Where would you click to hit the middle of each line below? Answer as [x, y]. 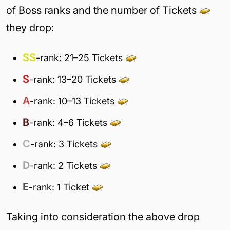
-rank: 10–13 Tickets [73, 101]
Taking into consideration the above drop [103, 216]
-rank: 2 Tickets [65, 165]
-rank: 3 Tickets [65, 144]
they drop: [30, 27]
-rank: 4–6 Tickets [70, 122]
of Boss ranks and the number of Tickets [103, 10]
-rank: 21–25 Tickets [81, 57]
